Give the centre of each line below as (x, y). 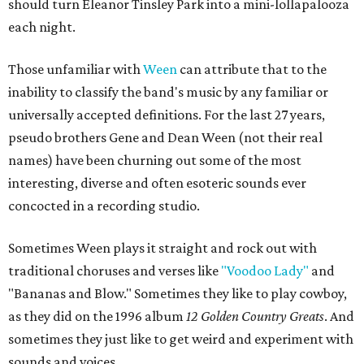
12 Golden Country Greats (255, 316)
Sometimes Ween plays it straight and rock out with (162, 248)
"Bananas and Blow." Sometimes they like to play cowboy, (178, 293)
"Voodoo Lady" (265, 271)
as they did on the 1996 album (97, 316)
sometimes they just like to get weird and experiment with (181, 339)
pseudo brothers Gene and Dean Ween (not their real (165, 137)
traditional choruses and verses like (115, 271)
